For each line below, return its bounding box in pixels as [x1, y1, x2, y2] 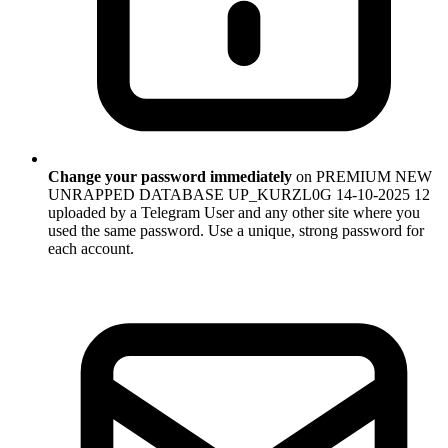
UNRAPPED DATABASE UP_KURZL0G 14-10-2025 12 [48, 186, 430, 204]
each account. [48, 240, 134, 258]
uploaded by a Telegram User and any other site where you [48, 204, 420, 222]
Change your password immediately [48, 168, 292, 186]
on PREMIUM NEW [292, 168, 432, 186]
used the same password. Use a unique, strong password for [48, 222, 424, 240]
